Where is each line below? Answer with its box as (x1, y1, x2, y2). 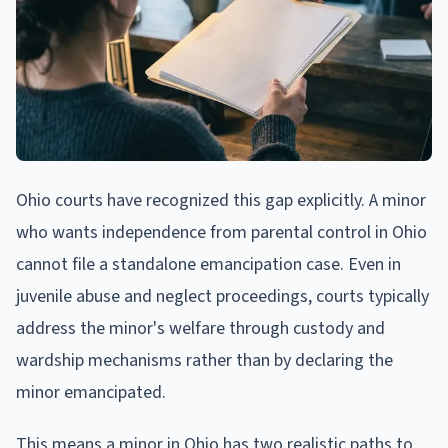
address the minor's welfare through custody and (16, 315, 385, 341)
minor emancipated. (16, 379, 166, 405)
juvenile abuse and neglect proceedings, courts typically (16, 283, 429, 309)
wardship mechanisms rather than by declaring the (16, 347, 393, 373)
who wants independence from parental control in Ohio (16, 219, 427, 245)
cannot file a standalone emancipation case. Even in (16, 251, 401, 277)
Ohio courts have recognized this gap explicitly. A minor (16, 187, 426, 213)
